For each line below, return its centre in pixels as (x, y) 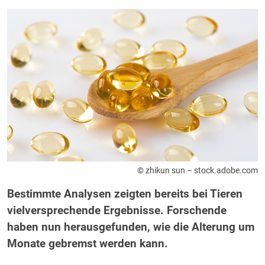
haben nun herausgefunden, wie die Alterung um (130, 227)
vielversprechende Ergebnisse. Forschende (117, 210)
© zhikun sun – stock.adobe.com (198, 170)
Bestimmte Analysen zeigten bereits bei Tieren (125, 194)
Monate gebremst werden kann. (89, 243)
